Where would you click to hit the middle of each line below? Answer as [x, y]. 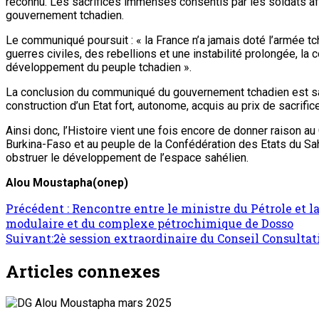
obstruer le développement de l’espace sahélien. [127, 157]
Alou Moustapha [49, 182]
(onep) [110, 182]
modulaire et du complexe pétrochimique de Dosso [150, 223]
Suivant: [30, 238]
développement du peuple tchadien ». [99, 67]
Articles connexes [83, 271]
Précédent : [39, 208]
